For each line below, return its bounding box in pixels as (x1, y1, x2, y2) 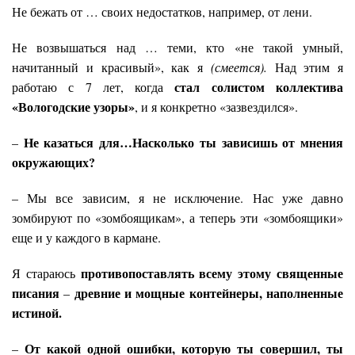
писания (12, 284, 64, 303)
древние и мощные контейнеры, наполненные (70, 284, 344, 303)
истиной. (12, 303, 62, 323)
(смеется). (210, 59, 267, 76)
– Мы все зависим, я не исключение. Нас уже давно (12, 189, 343, 207)
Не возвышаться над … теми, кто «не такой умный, (12, 39, 343, 56)
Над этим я (266, 59, 343, 76)
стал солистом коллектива (174, 78, 344, 97)
